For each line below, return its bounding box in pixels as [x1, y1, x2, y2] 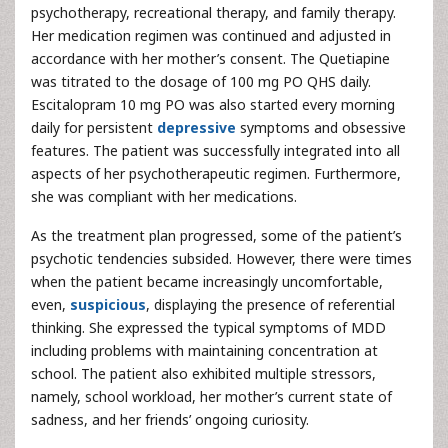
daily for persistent [31, 118, 157, 137]
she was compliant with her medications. [31, 187, 297, 206]
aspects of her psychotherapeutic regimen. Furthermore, [31, 164, 401, 183]
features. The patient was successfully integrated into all [31, 141, 400, 160]
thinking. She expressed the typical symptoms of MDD [31, 318, 386, 337]
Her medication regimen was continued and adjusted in [31, 26, 391, 45]
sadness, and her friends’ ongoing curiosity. [31, 410, 309, 429]
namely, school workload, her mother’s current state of [31, 387, 392, 406]
